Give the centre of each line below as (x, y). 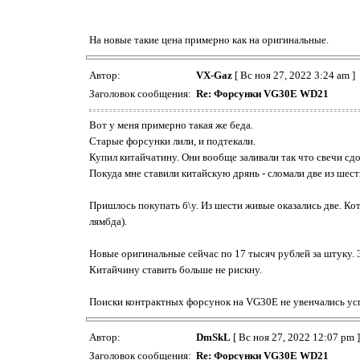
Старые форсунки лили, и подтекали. (172, 141)
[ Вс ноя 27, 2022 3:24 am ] (294, 75)
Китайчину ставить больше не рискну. (176, 269)
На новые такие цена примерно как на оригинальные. (209, 39)
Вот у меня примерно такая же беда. (171, 125)
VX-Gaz (214, 75)
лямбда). (108, 221)
